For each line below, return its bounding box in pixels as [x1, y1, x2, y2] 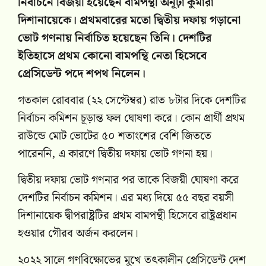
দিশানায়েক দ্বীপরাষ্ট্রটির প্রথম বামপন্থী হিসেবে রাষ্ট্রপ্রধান [18, 207, 237, 226]
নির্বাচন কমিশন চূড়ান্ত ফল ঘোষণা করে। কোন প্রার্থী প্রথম [18, 109, 245, 128]
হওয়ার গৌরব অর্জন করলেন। [18, 224, 138, 243]
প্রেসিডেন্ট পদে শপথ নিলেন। [18, 65, 145, 84]
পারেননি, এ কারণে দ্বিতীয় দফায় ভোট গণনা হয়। [18, 144, 213, 163]
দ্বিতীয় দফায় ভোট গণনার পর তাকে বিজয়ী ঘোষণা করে [18, 171, 239, 190]
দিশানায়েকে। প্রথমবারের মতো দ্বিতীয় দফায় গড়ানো [18, 11, 240, 30]
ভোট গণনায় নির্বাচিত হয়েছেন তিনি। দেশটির [18, 29, 211, 48]
